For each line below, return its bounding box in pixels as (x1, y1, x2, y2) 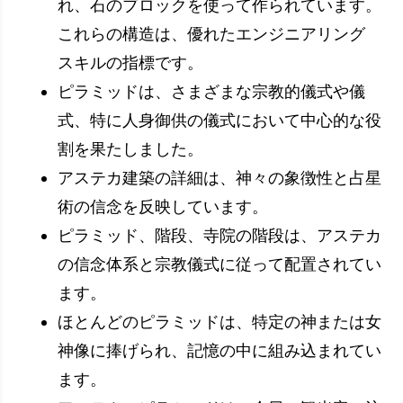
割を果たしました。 (58, 139, 203, 158)
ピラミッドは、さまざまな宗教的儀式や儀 (58, 82, 365, 101)
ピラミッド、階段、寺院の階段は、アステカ (58, 226, 381, 245)
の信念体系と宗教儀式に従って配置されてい (58, 255, 381, 273)
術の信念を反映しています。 (58, 197, 268, 216)
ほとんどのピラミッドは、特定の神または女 (58, 312, 381, 331)
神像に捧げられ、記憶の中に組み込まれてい (58, 341, 381, 360)
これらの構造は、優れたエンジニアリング (58, 24, 365, 43)
